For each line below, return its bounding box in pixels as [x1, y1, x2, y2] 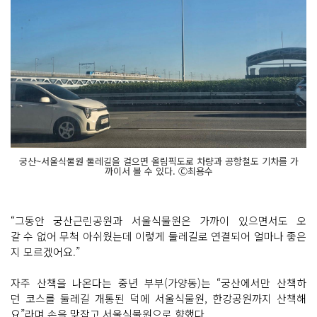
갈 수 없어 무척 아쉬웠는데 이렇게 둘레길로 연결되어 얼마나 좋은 [11, 229, 306, 244]
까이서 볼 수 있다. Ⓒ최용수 [104, 164, 213, 178]
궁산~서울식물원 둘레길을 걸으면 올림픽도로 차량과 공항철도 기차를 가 [18, 154, 299, 168]
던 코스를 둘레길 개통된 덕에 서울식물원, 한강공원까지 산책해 [11, 291, 306, 306]
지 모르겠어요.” [11, 244, 83, 260]
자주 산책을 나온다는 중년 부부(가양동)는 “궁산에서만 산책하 [11, 275, 306, 291]
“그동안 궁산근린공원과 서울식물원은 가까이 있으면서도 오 [11, 213, 306, 229]
